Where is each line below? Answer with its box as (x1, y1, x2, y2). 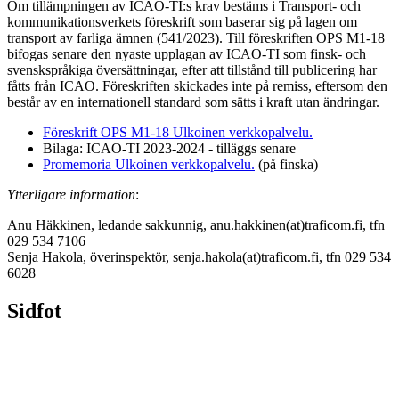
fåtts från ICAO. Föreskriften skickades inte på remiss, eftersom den (7, 77, 387, 94)
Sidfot (7, 298, 61, 322)
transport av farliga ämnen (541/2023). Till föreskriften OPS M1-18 (7, 29, 385, 45)
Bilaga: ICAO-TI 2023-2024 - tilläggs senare (43, 140, 296, 156)
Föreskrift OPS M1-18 (43, 124, 169, 140)
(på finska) (255, 156, 318, 172)
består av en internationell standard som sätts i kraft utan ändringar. (7, 94, 379, 110)
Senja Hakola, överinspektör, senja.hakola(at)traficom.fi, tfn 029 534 (7, 248, 391, 265)
